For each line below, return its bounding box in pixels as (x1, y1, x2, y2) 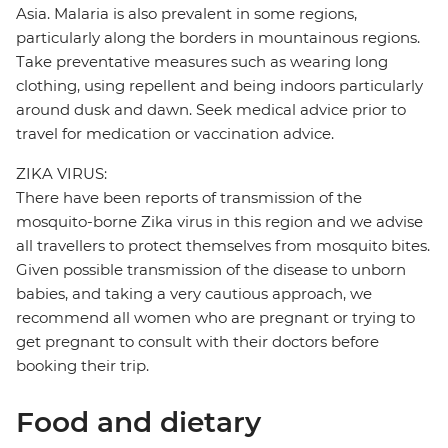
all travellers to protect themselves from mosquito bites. (16, 236, 430, 256)
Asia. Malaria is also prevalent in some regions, (16, 4, 357, 24)
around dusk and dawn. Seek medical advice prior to (16, 100, 406, 120)
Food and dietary (16, 405, 261, 440)
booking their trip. (16, 356, 149, 376)
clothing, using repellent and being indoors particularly (16, 76, 423, 96)
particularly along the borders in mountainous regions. (16, 28, 420, 48)
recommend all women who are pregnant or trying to (16, 308, 415, 328)
